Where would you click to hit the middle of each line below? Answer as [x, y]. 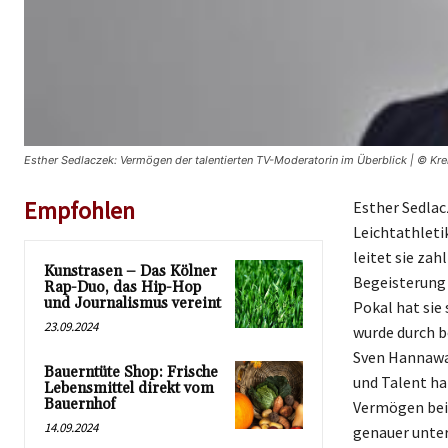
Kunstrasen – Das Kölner [130, 272]
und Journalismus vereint [132, 304]
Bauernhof [80, 405]
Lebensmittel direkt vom [129, 389]
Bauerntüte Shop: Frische [131, 373]
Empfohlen [79, 211]
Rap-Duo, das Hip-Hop [122, 288]
